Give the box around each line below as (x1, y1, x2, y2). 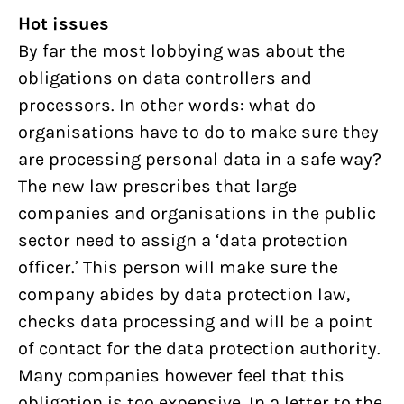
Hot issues (18, 14, 109, 34)
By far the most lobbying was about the (18, 41, 345, 61)
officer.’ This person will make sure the (18, 257, 338, 278)
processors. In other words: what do (18, 95, 316, 115)
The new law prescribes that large (18, 176, 297, 197)
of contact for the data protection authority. (18, 338, 381, 359)
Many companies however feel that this (18, 365, 344, 386)
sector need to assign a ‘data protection (18, 230, 348, 251)
